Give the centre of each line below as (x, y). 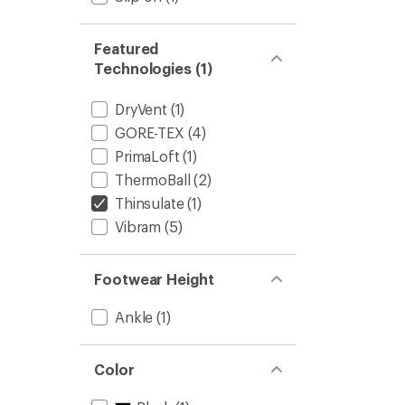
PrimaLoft (147, 156)
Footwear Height (154, 279)
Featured (127, 48)
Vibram (138, 226)
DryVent (141, 109)
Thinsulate (150, 203)
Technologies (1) (153, 68)
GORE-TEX (150, 132)
